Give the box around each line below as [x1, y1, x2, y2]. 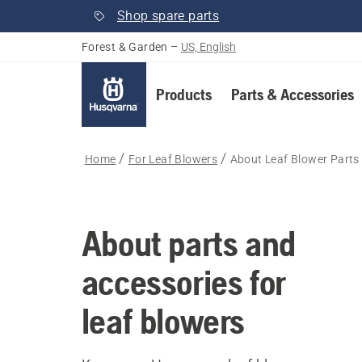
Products [155, 85, 212, 103]
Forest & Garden [81, 40, 168, 53]
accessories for [81, 262, 286, 302]
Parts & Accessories [230, 85, 354, 103]
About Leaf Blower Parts [229, 153, 360, 166]
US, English [181, 40, 237, 53]
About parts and [81, 223, 296, 263]
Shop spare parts [116, 8, 220, 23]
